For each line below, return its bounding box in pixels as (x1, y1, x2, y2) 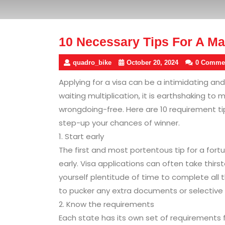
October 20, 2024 (127, 58, 178, 66)
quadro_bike (73, 58, 111, 66)
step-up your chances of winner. (59, 117, 180, 128)
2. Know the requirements (59, 198, 154, 209)
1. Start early (59, 131, 104, 142)
